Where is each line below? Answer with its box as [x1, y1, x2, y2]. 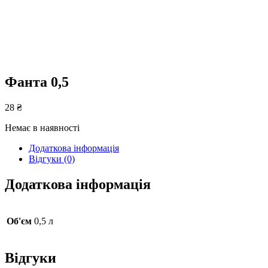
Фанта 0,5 [5, 74, 69, 90]
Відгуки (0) [29, 153, 75, 164]
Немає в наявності [5, 122, 80, 133]
